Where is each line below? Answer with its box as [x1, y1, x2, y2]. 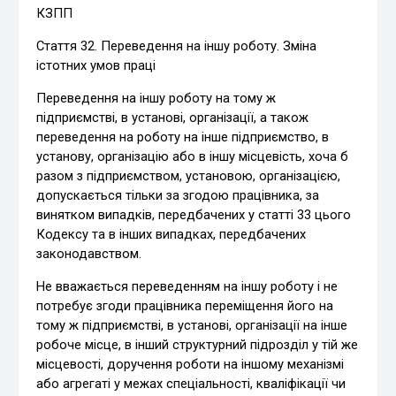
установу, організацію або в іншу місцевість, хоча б [36, 148, 349, 164]
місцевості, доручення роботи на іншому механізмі [36, 355, 345, 372]
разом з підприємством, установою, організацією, [36, 167, 341, 184]
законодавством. [36, 245, 142, 262]
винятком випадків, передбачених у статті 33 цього [36, 206, 352, 223]
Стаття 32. [36, 37, 98, 54]
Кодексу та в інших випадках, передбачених [36, 225, 307, 242]
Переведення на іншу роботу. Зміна [97, 37, 317, 54]
